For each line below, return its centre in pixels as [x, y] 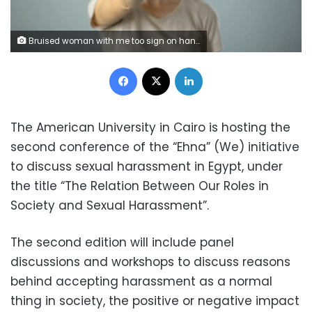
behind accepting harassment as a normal [141, 282]
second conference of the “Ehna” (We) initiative [155, 147]
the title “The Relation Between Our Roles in [140, 186]
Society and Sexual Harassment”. [110, 206]
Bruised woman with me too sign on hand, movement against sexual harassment [111, 41]
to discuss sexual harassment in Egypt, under [147, 167]
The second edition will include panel [122, 243]
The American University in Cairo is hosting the [150, 128]
